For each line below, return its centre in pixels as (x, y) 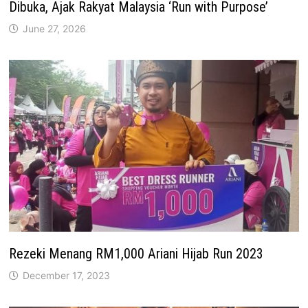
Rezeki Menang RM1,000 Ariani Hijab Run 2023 (136, 254)
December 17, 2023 (67, 276)
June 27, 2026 (55, 28)
